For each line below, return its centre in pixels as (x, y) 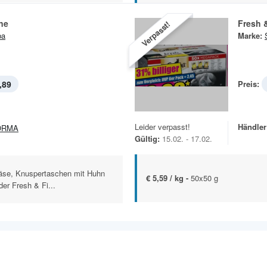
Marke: (250, 35)
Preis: (249, 83)
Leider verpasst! (162, 126)
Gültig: (147, 138)
